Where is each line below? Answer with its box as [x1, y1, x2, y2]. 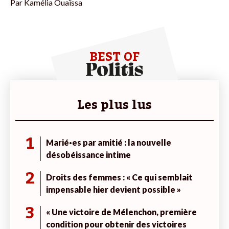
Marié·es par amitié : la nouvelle [46, 137, 171, 147]
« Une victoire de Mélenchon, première [46, 207, 197, 217]
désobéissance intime [46, 149, 131, 159]
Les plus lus [77, 92, 152, 118]
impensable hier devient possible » [46, 184, 181, 194]
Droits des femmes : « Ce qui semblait [46, 172, 193, 182]
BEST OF [89, 44, 140, 70]
